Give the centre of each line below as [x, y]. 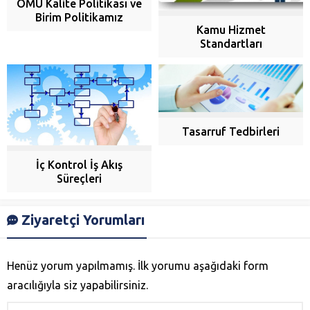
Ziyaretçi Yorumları [83, 220]
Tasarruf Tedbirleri [231, 131]
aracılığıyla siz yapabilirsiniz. [77, 285]
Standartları [231, 43]
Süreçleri [79, 179]
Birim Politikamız [79, 17]
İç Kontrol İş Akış [79, 165]
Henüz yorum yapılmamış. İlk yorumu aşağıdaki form [138, 266]
